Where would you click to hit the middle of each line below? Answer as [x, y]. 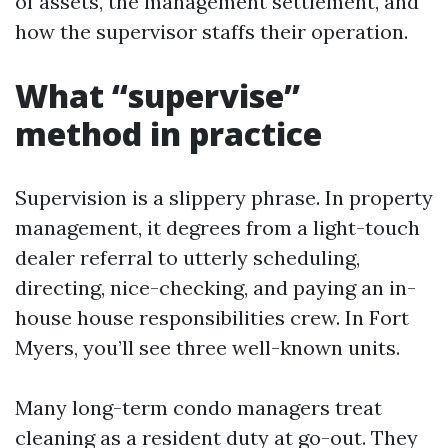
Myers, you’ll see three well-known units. [207, 347]
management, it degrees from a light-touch [217, 227]
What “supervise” [157, 95]
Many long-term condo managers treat [198, 407]
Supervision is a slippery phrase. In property [224, 197]
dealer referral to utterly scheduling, [187, 257]
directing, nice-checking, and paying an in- [215, 287]
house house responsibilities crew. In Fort [212, 317]
